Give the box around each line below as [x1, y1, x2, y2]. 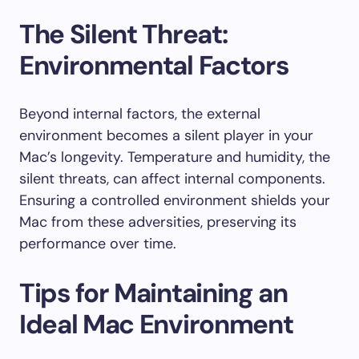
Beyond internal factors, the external [19, 104, 260, 123]
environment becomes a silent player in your [19, 126, 313, 145]
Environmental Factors [19, 48, 289, 83]
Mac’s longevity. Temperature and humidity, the [19, 147, 330, 167]
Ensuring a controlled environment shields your [19, 191, 330, 210]
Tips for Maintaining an [19, 276, 288, 310]
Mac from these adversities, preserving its [19, 212, 296, 232]
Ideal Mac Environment [19, 307, 293, 341]
